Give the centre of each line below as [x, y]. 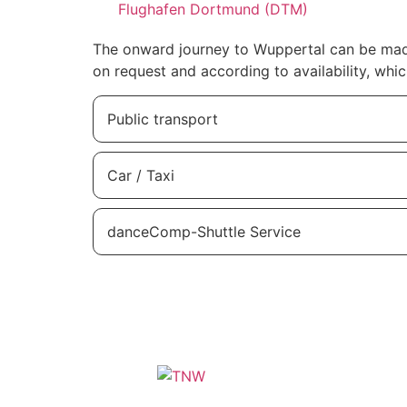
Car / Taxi [141, 175]
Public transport [163, 119]
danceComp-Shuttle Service [204, 231]
